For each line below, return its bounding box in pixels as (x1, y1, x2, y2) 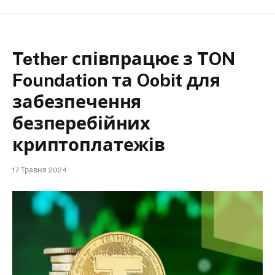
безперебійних (12, 112, 151, 134)
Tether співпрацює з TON (12, 48, 235, 70)
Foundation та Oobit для (12, 69, 220, 91)
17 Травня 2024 (12, 166, 67, 175)
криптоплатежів (12, 134, 165, 156)
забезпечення (12, 91, 142, 113)
